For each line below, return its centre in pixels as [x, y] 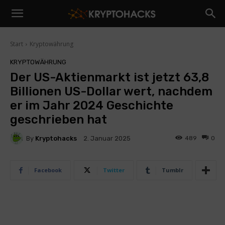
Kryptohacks [56, 138]
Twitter [114, 170]
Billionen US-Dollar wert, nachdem [111, 91]
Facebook [48, 170]
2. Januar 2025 [107, 139]
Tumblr [173, 170]
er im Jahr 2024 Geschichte [92, 105]
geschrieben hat [59, 120]
